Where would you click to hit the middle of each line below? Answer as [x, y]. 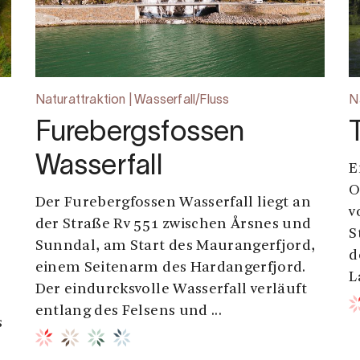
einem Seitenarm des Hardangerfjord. [170, 268]
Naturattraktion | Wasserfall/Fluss [132, 101]
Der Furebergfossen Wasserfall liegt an [173, 203]
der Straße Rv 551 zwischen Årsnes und [173, 225]
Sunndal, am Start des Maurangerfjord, [175, 247]
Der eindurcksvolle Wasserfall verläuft [171, 290]
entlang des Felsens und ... [129, 312]
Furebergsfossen [140, 134]
